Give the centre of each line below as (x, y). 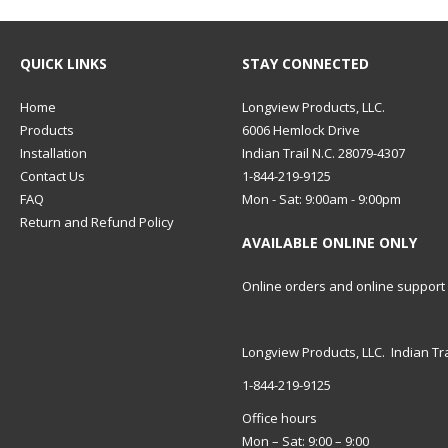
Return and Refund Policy (97, 221)
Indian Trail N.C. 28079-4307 (323, 152)
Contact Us (52, 175)
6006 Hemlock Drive (301, 129)
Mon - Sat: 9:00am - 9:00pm (321, 198)
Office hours (279, 418)
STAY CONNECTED (305, 63)
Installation (53, 152)
